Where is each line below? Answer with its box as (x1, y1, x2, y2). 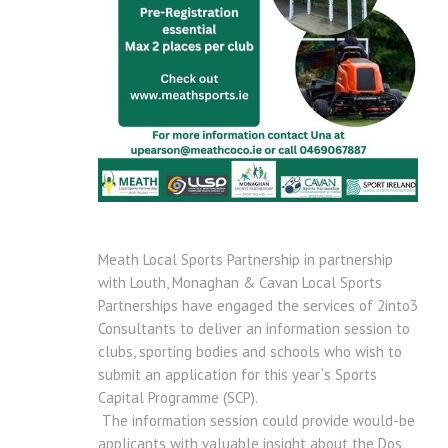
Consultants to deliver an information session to (98, 318, 410, 338)
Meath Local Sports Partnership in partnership (98, 249, 393, 269)
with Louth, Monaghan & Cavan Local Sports (98, 272, 382, 292)
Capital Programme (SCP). (98, 387, 258, 407)
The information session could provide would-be (98, 410, 415, 430)
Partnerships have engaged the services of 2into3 (98, 295, 418, 315)
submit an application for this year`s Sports (98, 364, 377, 384)
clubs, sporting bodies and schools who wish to (98, 341, 402, 361)
